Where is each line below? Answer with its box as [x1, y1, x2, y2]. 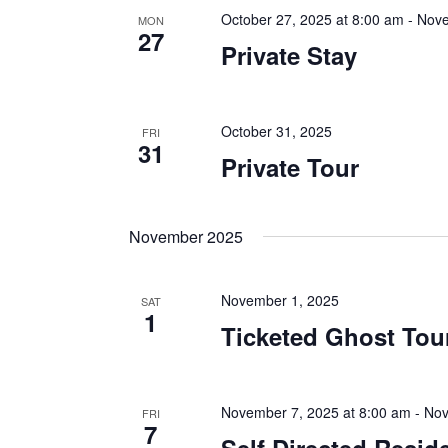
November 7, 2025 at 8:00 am [220, 402, 411, 422]
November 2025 [129, 225, 243, 248]
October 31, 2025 [220, 121, 332, 141]
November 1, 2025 [220, 290, 339, 310]
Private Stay [220, 38, 357, 72]
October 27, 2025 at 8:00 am [220, 9, 404, 29]
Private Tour [220, 150, 359, 184]
